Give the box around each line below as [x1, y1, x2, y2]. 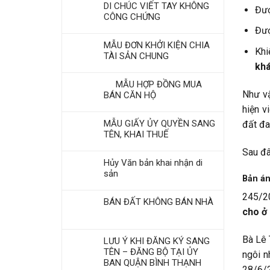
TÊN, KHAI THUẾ [104, 129, 169, 140]
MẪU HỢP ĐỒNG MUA [104, 79, 202, 90]
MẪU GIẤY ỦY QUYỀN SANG [104, 118, 215, 129]
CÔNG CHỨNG [104, 11, 160, 22]
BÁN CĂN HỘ [104, 90, 156, 101]
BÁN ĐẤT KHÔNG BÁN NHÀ [104, 196, 213, 207]
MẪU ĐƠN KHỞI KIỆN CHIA [104, 40, 210, 51]
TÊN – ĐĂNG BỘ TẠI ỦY [104, 246, 198, 257]
